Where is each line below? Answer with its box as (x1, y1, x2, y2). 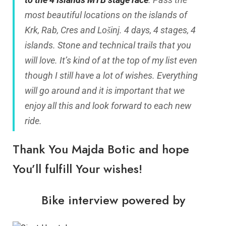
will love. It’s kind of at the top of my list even (25, 55, 197, 66)
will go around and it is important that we (25, 85, 185, 96)
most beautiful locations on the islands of (25, 10, 187, 21)
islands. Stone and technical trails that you (25, 40, 191, 51)
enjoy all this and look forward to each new (25, 100, 191, 111)
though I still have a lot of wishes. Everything (25, 70, 198, 81)
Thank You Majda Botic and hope (13, 141, 189, 158)
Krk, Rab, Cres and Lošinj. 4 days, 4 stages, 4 (25, 25, 196, 36)
